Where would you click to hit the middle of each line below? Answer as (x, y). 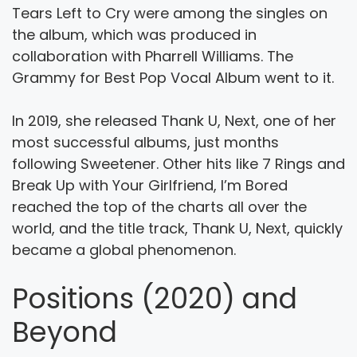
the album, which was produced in (134, 34)
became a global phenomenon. (124, 249)
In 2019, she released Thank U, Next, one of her (174, 120)
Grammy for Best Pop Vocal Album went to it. (173, 77)
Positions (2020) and (155, 298)
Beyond (65, 331)
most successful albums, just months (145, 142)
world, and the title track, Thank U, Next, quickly (177, 228)
